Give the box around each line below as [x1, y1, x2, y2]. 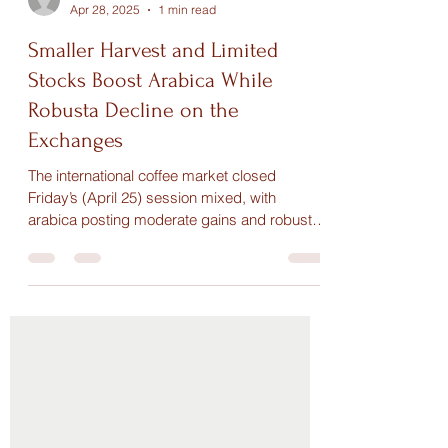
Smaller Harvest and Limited [28, 238, 278, 262]
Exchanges [28, 328, 123, 352]
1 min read [158, 202, 216, 217]
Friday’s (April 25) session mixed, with [28, 388, 276, 407]
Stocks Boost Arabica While [28, 268, 273, 292]
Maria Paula [70, 185, 135, 200]
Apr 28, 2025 [70, 202, 140, 217]
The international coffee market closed [28, 366, 276, 385]
